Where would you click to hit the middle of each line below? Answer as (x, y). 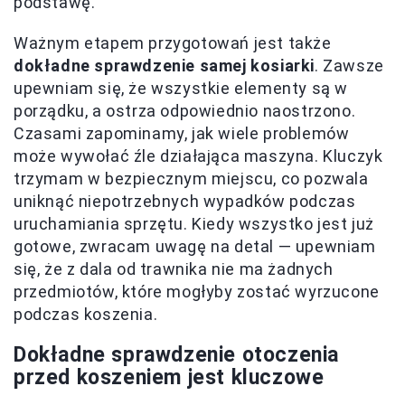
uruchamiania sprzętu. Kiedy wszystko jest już (194, 223)
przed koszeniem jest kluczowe (169, 377)
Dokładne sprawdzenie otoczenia (177, 354)
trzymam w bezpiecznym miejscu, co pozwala (191, 178)
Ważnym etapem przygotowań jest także (173, 42)
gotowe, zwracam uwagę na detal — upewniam (195, 246)
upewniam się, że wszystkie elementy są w (181, 88)
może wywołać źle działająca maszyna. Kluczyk (198, 155)
